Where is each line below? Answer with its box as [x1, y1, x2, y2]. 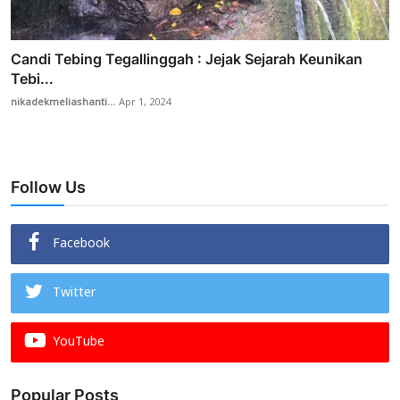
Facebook [53, 230, 110, 259]
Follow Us [11, 178, 86, 197]
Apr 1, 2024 [119, 92, 171, 114]
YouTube [53, 329, 104, 357]
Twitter [53, 279, 96, 308]
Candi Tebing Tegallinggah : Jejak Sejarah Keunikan [11, 50, 362, 69]
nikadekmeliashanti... [11, 92, 115, 114]
